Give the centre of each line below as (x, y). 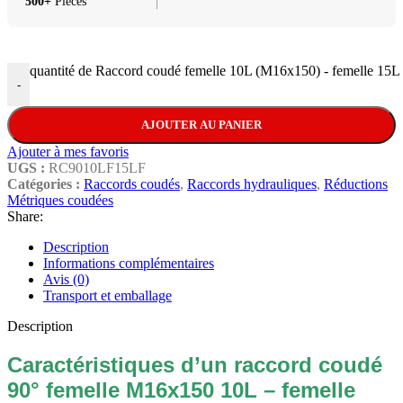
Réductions (356, 184)
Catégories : (44, 184)
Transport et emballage (107, 296)
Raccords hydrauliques (252, 184)
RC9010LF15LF (97, 168)
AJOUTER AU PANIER (201, 125)
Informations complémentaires (129, 264)
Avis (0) (66, 280)
